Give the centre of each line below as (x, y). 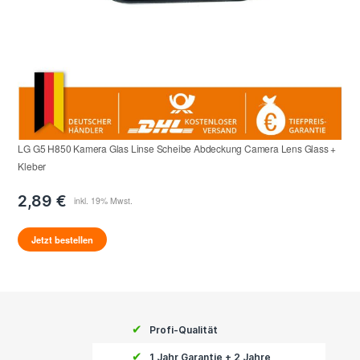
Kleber (32, 166)
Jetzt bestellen (63, 239)
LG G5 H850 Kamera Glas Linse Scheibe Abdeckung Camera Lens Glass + (177, 148)
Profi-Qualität (183, 329)
